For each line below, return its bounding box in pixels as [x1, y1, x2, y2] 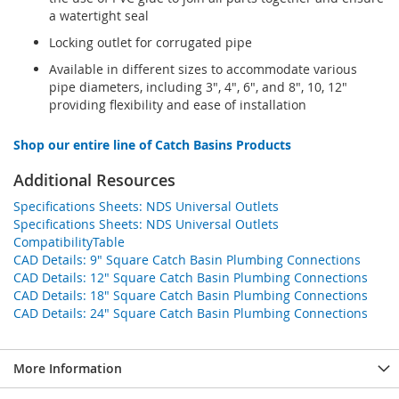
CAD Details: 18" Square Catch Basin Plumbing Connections [13, 286, 368, 304]
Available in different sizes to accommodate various [49, 60, 357, 77]
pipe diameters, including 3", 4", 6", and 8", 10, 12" [49, 77, 347, 95]
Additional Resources [13, 168, 175, 191]
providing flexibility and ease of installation [49, 95, 306, 113]
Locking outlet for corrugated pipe [49, 33, 252, 51]
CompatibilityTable [13, 232, 125, 250]
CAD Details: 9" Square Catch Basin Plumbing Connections [13, 250, 361, 268]
